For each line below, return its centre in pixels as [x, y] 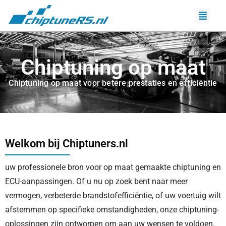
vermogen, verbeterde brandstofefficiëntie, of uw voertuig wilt [113, 195]
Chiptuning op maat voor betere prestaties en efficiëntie [113, 83]
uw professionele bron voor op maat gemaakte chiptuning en [113, 167]
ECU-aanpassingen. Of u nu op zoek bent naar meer [96, 181]
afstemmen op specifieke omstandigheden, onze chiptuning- [112, 210]
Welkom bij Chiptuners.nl [67, 144]
